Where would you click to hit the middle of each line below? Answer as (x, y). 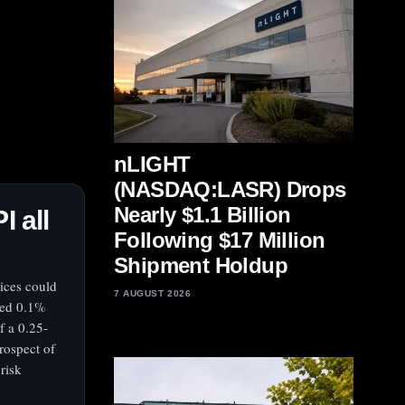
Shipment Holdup (201, 265)
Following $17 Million (220, 240)
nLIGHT (152, 164)
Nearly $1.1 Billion (202, 215)
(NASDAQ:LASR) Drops (230, 189)
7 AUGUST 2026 (153, 293)
